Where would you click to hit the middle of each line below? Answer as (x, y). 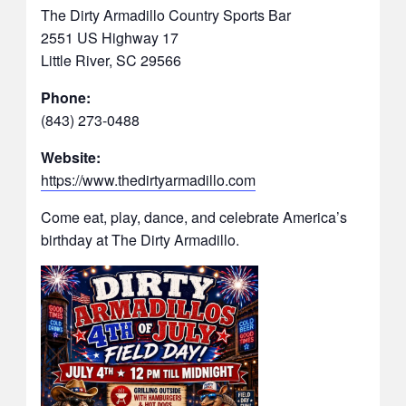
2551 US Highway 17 (109, 38)
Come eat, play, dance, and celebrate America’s (193, 217)
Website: (70, 158)
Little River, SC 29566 (111, 61)
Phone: (65, 98)
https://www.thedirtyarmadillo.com (148, 180)
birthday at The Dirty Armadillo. (140, 240)
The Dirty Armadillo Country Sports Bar (165, 15)
